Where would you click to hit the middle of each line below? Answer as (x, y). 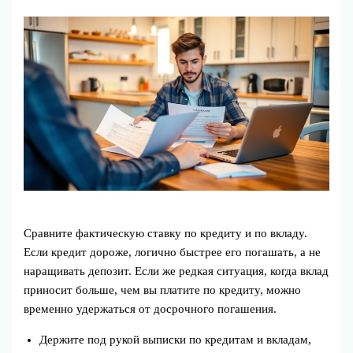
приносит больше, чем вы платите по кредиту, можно (163, 290)
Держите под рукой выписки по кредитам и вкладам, (176, 339)
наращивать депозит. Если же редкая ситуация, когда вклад (176, 271)
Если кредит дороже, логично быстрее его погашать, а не (173, 253)
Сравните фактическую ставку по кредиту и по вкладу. (166, 234)
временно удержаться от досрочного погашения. (150, 309)
